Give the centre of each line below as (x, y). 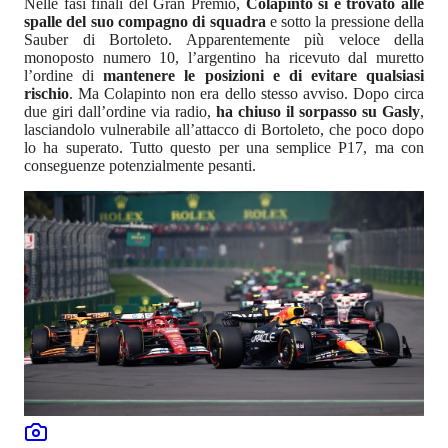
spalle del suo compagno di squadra (145, 21)
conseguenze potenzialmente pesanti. (142, 165)
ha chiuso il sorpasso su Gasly (318, 111)
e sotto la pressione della (344, 21)
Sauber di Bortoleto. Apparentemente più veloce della (224, 39)
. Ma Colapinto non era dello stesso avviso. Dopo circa (246, 93)
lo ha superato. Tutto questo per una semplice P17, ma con (224, 147)
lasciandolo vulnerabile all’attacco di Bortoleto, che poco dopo (224, 129)
